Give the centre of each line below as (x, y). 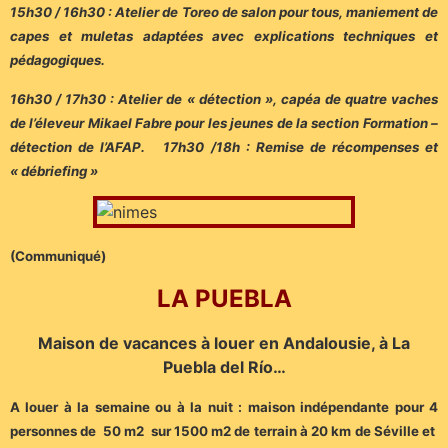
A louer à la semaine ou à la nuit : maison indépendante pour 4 (224, 406)
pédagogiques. (57, 60)
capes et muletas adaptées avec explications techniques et (224, 36)
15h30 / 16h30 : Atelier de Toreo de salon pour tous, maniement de (224, 12)
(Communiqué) (58, 255)
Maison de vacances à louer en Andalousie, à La (224, 343)
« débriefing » (57, 170)
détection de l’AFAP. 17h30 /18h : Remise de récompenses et (224, 146)
